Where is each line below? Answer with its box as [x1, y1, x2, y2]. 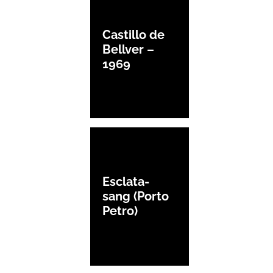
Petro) [102, 204, 138, 219]
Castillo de [102, 27, 165, 42]
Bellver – [102, 41, 154, 57]
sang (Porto [102, 189, 169, 204]
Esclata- [102, 174, 149, 190]
